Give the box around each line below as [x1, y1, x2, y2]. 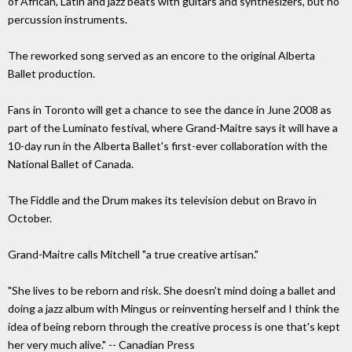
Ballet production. [8, 67, 95, 81]
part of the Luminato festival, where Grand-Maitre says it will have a [8, 121, 338, 135]
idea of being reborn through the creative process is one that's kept [8, 320, 340, 334]
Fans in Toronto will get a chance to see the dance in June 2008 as [8, 103, 332, 117]
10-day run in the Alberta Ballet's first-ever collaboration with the [8, 139, 328, 153]
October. [8, 211, 52, 225]
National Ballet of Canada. [8, 157, 134, 171]
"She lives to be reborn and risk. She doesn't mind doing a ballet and [8, 284, 335, 298]
